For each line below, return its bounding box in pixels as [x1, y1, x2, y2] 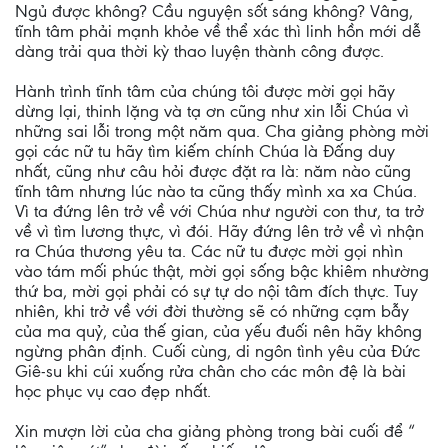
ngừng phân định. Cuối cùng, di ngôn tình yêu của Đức [15, 341, 420, 361]
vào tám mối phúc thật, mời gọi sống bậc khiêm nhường [15, 261, 429, 281]
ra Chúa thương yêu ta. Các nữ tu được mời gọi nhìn [15, 241, 403, 261]
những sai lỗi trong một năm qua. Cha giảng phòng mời [15, 121, 429, 141]
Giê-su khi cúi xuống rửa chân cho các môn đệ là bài [15, 361, 406, 381]
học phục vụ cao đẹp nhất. [15, 381, 211, 401]
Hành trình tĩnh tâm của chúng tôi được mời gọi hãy [15, 81, 395, 101]
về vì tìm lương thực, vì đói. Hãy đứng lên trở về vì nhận [15, 221, 424, 241]
